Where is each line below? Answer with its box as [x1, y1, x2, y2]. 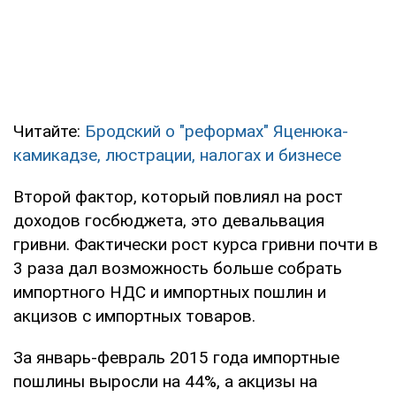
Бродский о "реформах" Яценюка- [85, 120, 348, 141]
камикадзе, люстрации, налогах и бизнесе [13, 144, 341, 165]
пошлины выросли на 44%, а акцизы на [13, 370, 317, 392]
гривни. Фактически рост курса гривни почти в [13, 233, 378, 255]
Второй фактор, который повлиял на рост [13, 186, 343, 207]
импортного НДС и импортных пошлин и [13, 281, 326, 302]
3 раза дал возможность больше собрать [13, 257, 342, 278]
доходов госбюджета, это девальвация [13, 209, 324, 231]
